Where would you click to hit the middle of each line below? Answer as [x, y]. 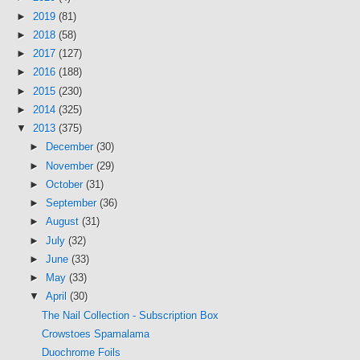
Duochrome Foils [82, 352]
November [71, 166]
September [72, 203]
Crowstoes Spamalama [96, 333]
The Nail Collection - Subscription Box [131, 315]
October [65, 184]
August [63, 222]
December [71, 147]
